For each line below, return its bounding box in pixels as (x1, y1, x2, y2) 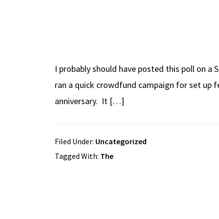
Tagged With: (55, 151, 100, 161)
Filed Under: (55, 136, 95, 146)
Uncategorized (95, 136, 147, 146)
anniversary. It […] (55, 95, 124, 107)
